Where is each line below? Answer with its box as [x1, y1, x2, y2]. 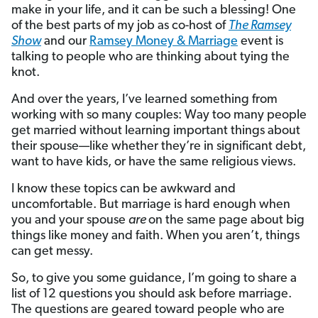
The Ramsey [229, 19, 291, 33]
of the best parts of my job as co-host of [11, 19, 229, 33]
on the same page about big [148, 214, 305, 228]
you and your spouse [11, 214, 128, 228]
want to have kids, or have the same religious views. [11, 155, 296, 170]
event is [238, 35, 283, 49]
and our [41, 35, 89, 49]
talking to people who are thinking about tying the [11, 50, 290, 65]
